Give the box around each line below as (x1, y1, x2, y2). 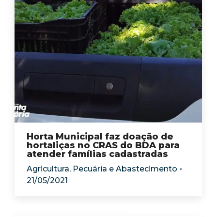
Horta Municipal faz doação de (27, 131, 173, 142)
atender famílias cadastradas (27, 149, 168, 159)
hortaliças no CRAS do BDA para (27, 140, 180, 151)
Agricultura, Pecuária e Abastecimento (27, 164, 177, 173)
